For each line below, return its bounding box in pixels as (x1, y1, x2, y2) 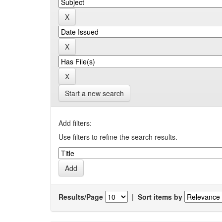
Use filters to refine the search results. (58, 132, 177, 142)
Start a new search (65, 88, 124, 98)
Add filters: (58, 118, 92, 128)
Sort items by (138, 191, 182, 202)
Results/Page (58, 191, 103, 202)
